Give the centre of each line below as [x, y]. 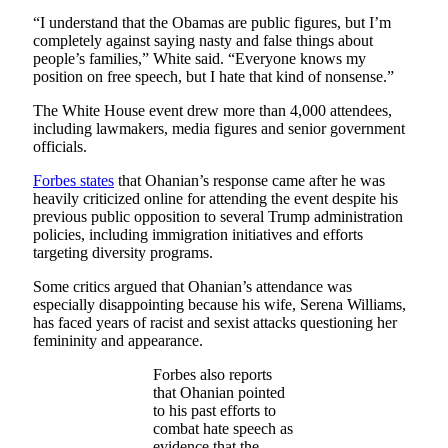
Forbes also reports [212, 375]
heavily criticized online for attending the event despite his [215, 199]
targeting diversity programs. [123, 253]
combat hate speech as [223, 429]
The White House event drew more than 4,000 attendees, [212, 111]
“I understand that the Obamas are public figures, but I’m [212, 23]
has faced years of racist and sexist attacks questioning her [215, 323]
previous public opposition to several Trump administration [218, 217]
